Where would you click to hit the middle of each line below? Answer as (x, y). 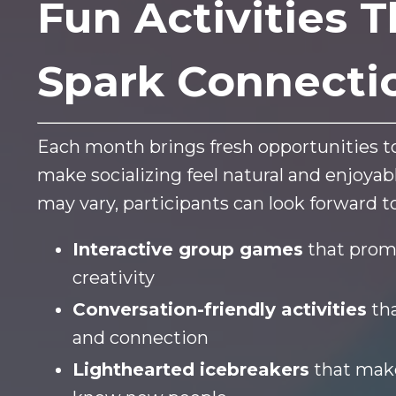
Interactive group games (188, 250)
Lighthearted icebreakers (191, 370)
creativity (114, 278)
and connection (141, 338)
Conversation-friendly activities (220, 310)
